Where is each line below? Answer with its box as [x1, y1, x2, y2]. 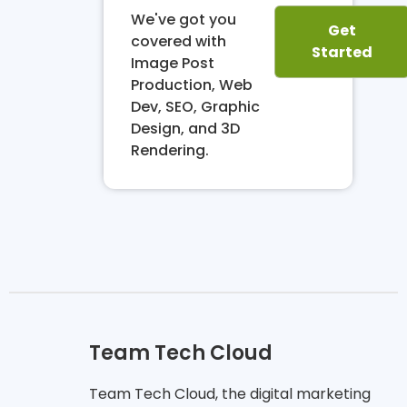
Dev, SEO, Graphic [130, 96, 260, 118]
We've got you [130, 9, 236, 31]
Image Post [130, 53, 214, 74]
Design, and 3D [130, 118, 240, 140]
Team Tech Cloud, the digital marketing [88, 383, 371, 405]
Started [311, 41, 372, 63]
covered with [130, 31, 226, 53]
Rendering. [130, 140, 209, 162]
